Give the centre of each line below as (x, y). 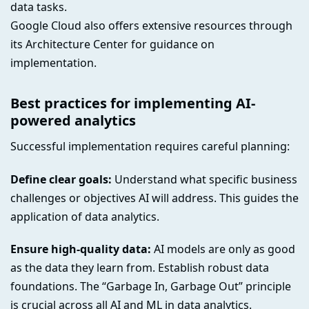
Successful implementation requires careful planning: (150, 146)
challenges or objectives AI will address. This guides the (154, 198)
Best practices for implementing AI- (133, 103)
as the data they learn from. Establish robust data (140, 268)
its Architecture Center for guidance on (112, 44)
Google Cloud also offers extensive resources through (151, 25)
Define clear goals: (61, 179)
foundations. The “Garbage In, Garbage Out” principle (151, 287)
